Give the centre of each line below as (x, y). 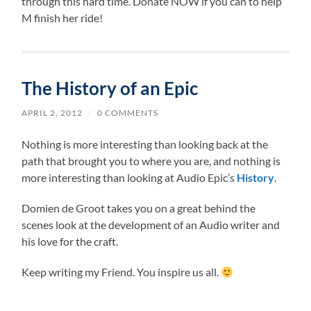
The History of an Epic (110, 88)
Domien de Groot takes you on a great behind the (139, 208)
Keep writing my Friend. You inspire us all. (121, 272)
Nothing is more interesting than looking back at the (145, 144)
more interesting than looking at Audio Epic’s (129, 178)
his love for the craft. (70, 242)
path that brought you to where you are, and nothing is (151, 161)
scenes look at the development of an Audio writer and (151, 225)
